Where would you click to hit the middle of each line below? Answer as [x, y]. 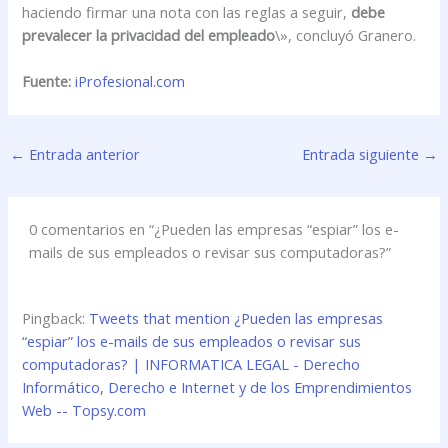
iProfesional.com [130, 81]
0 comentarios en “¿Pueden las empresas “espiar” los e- [214, 228]
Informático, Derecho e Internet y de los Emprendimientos [217, 386]
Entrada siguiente [363, 154]
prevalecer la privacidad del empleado [149, 35]
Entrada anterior [82, 154]
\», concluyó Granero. [346, 35]
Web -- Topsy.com [84, 409]
